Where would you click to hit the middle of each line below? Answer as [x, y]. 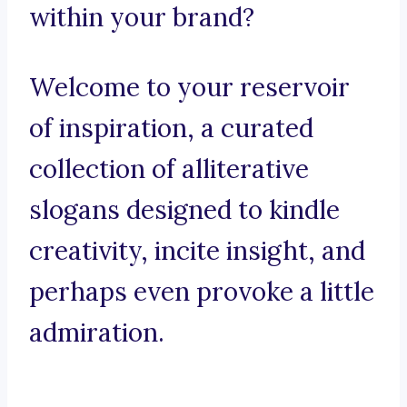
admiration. [97, 333]
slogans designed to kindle [184, 210]
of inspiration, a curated [171, 129]
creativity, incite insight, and [197, 251]
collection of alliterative [169, 169]
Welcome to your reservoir [189, 88]
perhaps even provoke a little [202, 292]
